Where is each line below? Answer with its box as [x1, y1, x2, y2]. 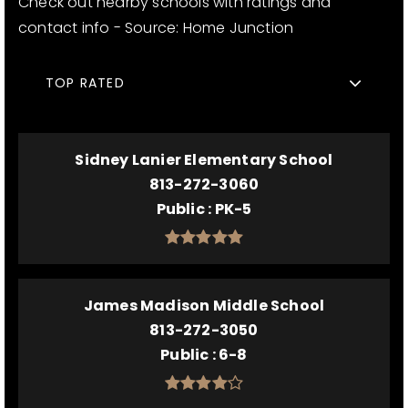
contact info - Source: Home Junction [18, 17, 294, 38]
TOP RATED [46, 74, 125, 92]
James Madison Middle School [83, 295, 325, 316]
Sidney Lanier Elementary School [75, 149, 333, 170]
